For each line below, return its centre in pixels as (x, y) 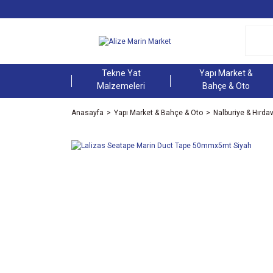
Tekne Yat (121, 73)
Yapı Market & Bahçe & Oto (158, 112)
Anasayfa (87, 112)
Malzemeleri (121, 86)
